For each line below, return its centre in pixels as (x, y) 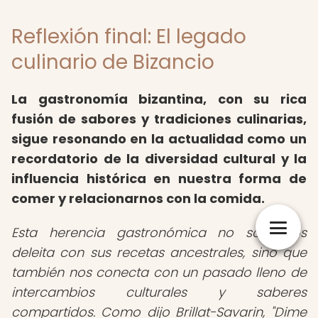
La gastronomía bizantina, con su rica (159, 99)
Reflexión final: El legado (129, 37)
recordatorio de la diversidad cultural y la (159, 159)
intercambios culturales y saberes (159, 292)
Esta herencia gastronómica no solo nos (159, 232)
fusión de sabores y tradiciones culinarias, (159, 119)
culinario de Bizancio (113, 62)
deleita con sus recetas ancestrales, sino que (159, 252)
